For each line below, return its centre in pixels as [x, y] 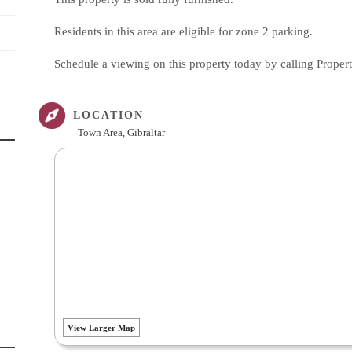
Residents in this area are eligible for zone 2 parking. [183, 31]
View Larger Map [101, 328]
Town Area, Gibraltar [121, 132]
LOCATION [108, 115]
